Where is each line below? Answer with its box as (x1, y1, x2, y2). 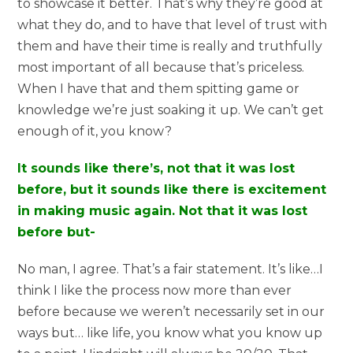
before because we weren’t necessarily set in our (17, 303, 325, 319)
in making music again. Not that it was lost (17, 203, 308, 218)
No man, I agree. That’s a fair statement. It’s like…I (17, 261, 324, 277)
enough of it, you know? (17, 123, 173, 139)
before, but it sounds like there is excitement (17, 181, 327, 197)
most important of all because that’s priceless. (17, 59, 305, 75)
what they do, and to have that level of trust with (17, 17, 328, 32)
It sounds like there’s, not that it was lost (17, 160, 295, 176)
